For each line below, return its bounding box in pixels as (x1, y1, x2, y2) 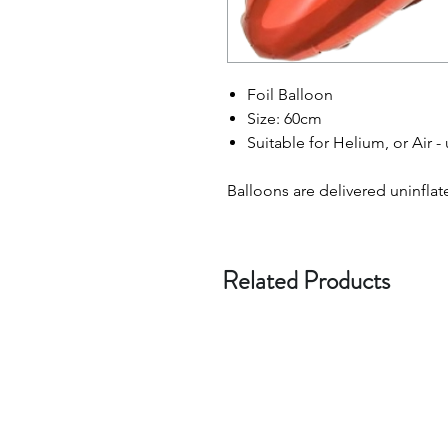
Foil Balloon (247, 85, 333, 104)
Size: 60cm (247, 109, 322, 128)
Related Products (222, 263, 390, 299)
